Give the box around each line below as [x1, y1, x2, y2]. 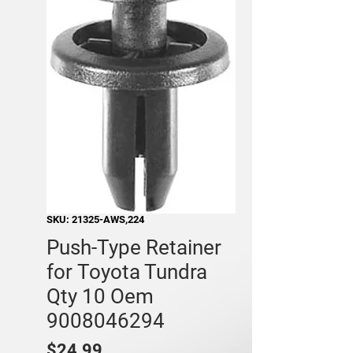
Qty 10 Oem [46, 284, 154, 308]
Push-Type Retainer [46, 235, 221, 259]
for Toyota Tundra [46, 259, 207, 284]
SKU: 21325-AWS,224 [46, 213, 144, 225]
